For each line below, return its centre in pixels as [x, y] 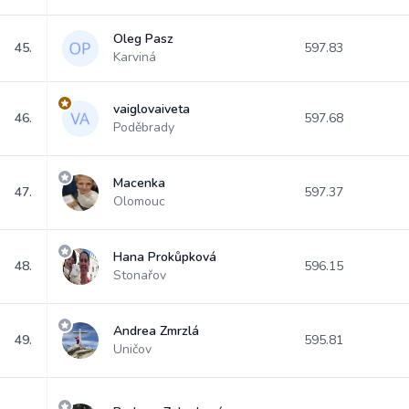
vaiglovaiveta [152, 109]
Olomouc [139, 201]
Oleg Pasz [143, 39]
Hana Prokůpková [165, 257]
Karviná [135, 57]
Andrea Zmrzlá [156, 331]
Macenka [139, 183]
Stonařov [140, 275]
